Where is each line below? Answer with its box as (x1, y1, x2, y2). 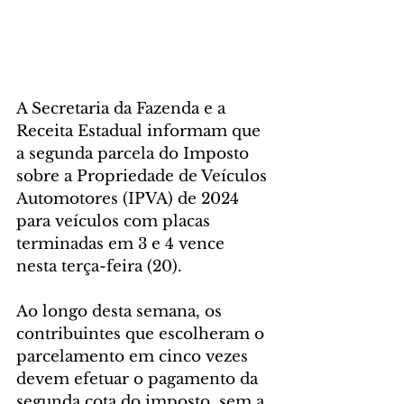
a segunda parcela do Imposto (16, 144, 253, 164)
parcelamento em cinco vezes (16, 347, 252, 367)
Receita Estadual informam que (16, 122, 265, 142)
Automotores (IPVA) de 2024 (16, 189, 243, 209)
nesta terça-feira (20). (16, 257, 182, 277)
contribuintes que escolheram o (16, 325, 269, 344)
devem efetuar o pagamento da (16, 370, 262, 390)
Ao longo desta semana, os (16, 302, 226, 322)
